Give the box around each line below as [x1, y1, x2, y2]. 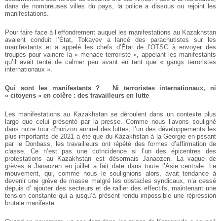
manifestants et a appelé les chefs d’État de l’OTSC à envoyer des [5, 43, 216, 51]
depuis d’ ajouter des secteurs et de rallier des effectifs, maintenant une [5, 184, 216, 192]
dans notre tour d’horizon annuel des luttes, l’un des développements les [5, 125, 216, 133]
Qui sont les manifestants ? [5, 84, 100, 92]
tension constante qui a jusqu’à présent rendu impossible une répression [5, 192, 216, 200]
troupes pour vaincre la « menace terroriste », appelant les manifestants [5, 51, 216, 59]
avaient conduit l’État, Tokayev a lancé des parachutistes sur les [5, 36, 216, 44]
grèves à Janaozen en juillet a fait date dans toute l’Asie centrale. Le [5, 162, 216, 170]
